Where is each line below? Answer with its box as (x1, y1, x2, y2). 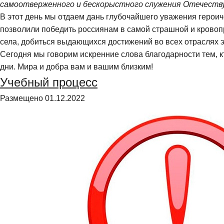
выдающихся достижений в (57, 37, 159, 46)
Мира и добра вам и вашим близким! (15, 62, 153, 71)
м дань (79, 12, 106, 21)
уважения (160, 12, 198, 21)
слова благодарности (121, 49, 202, 58)
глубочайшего (106, 12, 160, 21)
